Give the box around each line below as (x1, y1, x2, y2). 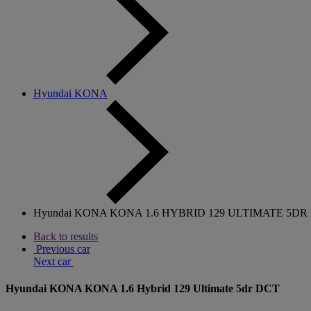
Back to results (33, 230, 98, 242)
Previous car (33, 243, 90, 255)
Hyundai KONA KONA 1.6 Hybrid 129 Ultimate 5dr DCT (6, 283, 280, 295)
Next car (33, 255, 74, 267)
